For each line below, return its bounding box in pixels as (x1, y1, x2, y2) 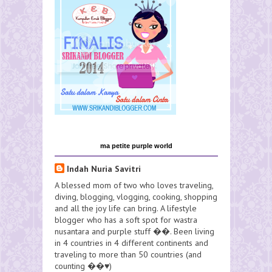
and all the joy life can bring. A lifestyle (55, 202, 197, 214)
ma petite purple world (100, 141, 172, 149)
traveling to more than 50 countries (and (55, 248, 202, 260)
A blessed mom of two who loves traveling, (55, 179, 213, 191)
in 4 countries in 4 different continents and (55, 237, 208, 248)
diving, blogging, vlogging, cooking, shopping (55, 191, 217, 202)
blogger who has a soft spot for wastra (55, 214, 197, 225)
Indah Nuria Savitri (67, 163, 141, 174)
